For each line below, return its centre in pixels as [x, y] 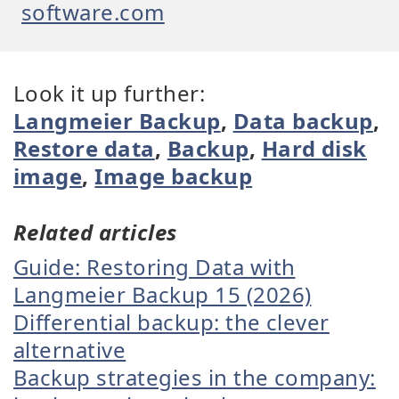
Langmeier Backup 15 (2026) [163, 294]
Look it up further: [110, 93]
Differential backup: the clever [171, 322]
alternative [70, 349]
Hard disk [314, 148]
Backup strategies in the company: [195, 377]
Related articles [95, 232]
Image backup [174, 175]
